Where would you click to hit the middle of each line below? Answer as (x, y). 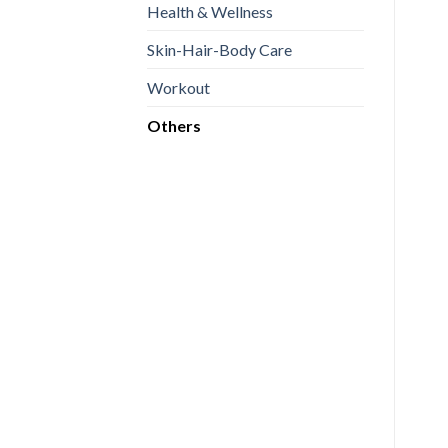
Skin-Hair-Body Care (219, 49)
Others (174, 125)
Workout (178, 87)
